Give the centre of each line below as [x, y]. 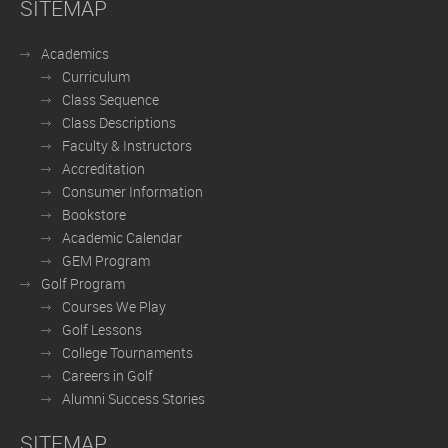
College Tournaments [127, 353]
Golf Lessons [102, 330]
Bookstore [94, 215]
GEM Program [106, 261]
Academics [75, 54]
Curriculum [96, 77]
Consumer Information [132, 192]
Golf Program [83, 284]
